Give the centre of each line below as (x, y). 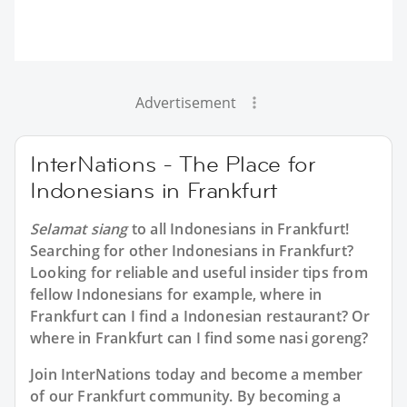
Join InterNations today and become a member (197, 374)
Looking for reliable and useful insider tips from (199, 272)
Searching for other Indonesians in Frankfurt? (192, 250)
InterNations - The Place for (173, 164)
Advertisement (185, 102)
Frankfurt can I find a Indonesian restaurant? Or (200, 316)
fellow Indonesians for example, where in (176, 294)
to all (149, 228)
